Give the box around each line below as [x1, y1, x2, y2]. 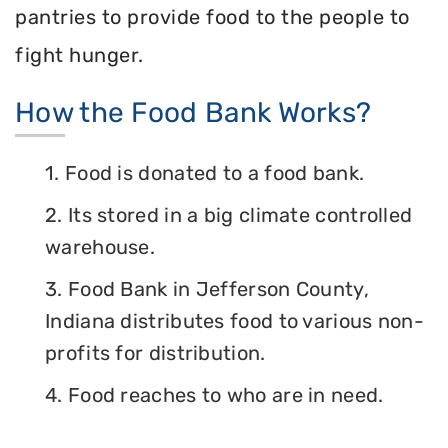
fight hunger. [15, 42, 144, 67]
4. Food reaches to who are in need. [45, 383, 384, 408]
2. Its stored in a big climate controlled [45, 203, 413, 228]
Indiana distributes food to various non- [45, 309, 424, 334]
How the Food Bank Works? [15, 96, 372, 130]
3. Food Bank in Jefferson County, [45, 277, 369, 302]
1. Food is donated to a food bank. [45, 161, 365, 186]
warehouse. [45, 235, 156, 260]
